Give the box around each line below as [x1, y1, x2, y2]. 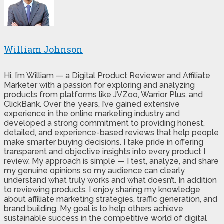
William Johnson [4, 43, 83, 56]
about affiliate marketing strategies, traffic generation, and [4, 194, 217, 204]
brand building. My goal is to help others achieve [4, 203, 183, 213]
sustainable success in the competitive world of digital [4, 213, 207, 223]
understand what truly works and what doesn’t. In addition [4, 175, 217, 185]
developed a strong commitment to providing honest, [4, 118, 205, 128]
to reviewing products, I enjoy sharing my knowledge [4, 184, 200, 194]
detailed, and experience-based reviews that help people [4, 127, 219, 137]
